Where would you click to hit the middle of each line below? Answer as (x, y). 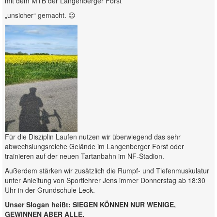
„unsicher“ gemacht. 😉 (40, 15)
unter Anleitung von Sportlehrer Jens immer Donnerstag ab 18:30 (105, 180)
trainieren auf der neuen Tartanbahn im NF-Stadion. (85, 156)
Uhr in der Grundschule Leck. (50, 190)
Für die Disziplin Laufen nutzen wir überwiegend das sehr (93, 137)
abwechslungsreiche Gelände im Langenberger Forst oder (94, 146)
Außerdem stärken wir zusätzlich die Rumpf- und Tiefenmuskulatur (107, 170)
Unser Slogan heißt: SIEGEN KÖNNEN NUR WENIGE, (90, 204)
